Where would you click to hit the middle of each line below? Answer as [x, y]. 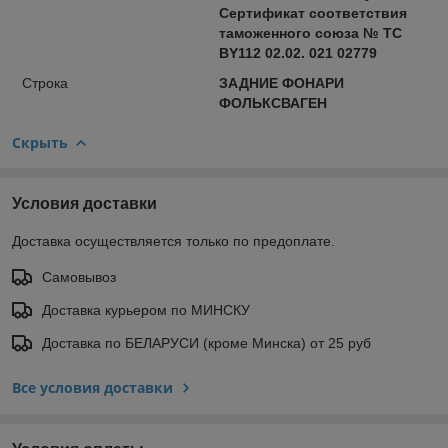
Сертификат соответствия [312, 12]
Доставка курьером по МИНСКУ [146, 309]
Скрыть [40, 142]
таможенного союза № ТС [310, 32]
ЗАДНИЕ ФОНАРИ [281, 82]
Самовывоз [79, 276]
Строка [45, 82]
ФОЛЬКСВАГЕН [272, 102]
